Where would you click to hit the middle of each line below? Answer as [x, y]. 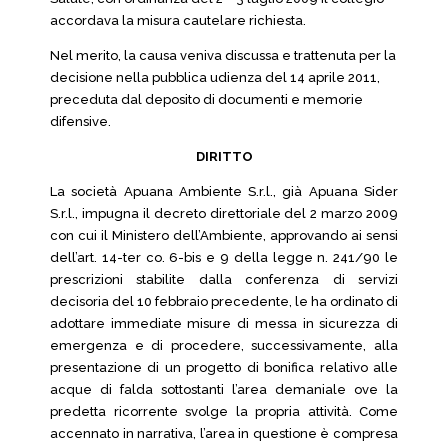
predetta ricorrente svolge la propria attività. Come [224, 411]
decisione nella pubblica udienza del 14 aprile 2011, [215, 77]
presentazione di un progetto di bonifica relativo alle [224, 367]
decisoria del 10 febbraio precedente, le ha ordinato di [224, 301]
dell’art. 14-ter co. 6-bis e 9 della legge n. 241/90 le [224, 257]
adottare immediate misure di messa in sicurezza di [224, 323]
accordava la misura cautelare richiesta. [178, 20]
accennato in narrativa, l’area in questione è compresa [224, 433]
